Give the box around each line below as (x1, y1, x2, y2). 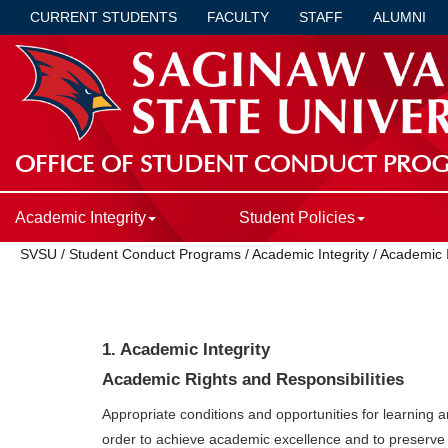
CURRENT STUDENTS (30, 9, 177, 25)
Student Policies (238, 209, 355, 227)
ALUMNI (373, 9, 426, 25)
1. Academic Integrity (102, 339, 270, 359)
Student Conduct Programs (69, 246, 241, 263)
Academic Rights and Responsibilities (102, 370, 404, 390)
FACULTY (207, 9, 269, 25)
